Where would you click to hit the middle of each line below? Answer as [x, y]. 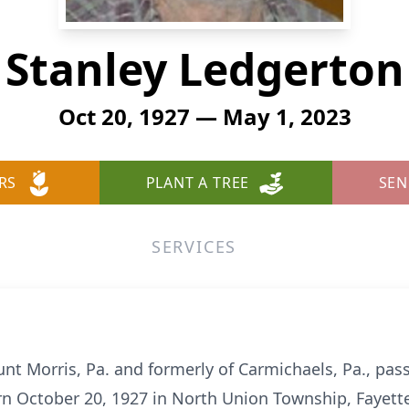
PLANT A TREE [198, 183]
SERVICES [194, 246]
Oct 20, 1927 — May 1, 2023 [204, 116]
